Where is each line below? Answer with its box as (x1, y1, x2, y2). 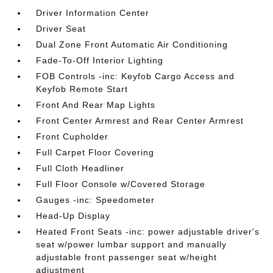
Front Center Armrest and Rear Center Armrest (36, 116, 244, 126)
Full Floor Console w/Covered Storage (36, 179, 206, 189)
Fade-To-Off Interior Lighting (36, 55, 164, 65)
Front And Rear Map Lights (36, 100, 156, 110)
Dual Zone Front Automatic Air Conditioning (36, 40, 229, 49)
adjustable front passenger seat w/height (36, 252, 218, 262)
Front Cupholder (36, 132, 109, 141)
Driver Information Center (36, 8, 150, 18)
